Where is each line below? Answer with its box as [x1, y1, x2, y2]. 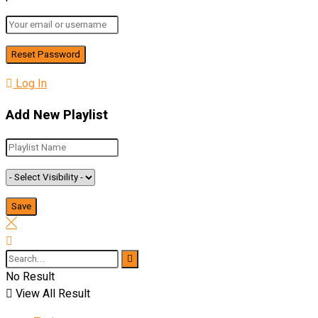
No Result [6, 268, 55, 285]
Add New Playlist [6, 105, 108, 126]
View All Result [13, 285, 90, 302]
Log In [13, 75, 47, 92]
